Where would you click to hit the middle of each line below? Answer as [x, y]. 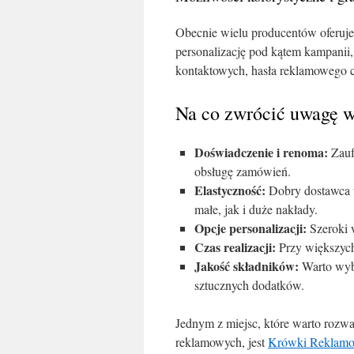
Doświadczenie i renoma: [261, 152]
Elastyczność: [230, 190]
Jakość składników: [247, 266]
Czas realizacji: [235, 247]
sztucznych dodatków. [249, 285]
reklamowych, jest [222, 342]
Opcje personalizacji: [250, 228]
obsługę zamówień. [243, 171]
